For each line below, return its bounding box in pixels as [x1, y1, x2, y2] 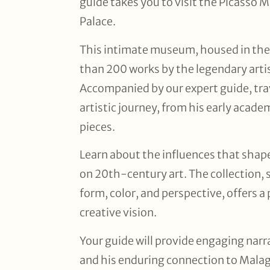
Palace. [80, 14, 116, 29]
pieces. [80, 119, 115, 134]
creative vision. [80, 206, 157, 220]
